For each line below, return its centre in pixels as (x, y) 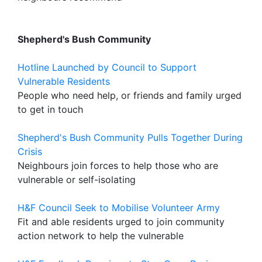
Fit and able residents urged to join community (121, 222)
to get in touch (50, 109)
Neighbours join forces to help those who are (118, 166)
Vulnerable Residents (64, 81)
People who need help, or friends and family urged (130, 95)
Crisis (30, 151)
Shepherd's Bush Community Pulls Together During (130, 137)
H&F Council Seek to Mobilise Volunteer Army (119, 208)
